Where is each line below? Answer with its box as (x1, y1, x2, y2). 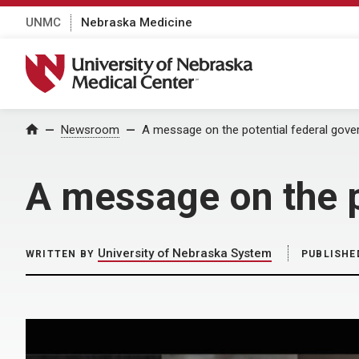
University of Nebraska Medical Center (25, 54, 273, 71)
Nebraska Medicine (81, 14, 192, 30)
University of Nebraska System (98, 246, 272, 260)
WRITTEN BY (26, 248, 95, 260)
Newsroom (61, 123, 119, 137)
